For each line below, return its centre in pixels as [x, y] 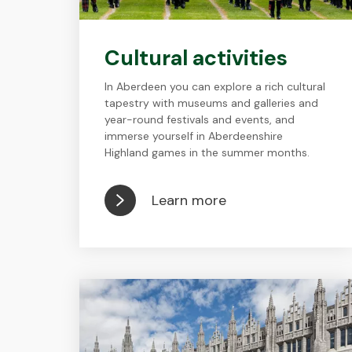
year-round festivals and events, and [199, 119]
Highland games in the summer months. [207, 152]
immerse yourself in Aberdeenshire [193, 136]
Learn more [189, 200]
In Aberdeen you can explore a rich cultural [214, 86]
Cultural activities [196, 58]
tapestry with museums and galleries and [211, 103]
